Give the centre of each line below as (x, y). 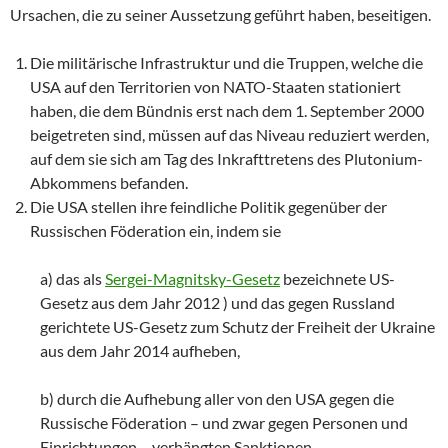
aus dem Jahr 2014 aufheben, (140, 350)
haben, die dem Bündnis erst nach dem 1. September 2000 (227, 110)
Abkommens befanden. (109, 182)
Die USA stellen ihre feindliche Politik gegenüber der (208, 206)
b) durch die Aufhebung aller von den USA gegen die (217, 398)
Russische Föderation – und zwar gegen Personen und (224, 422)
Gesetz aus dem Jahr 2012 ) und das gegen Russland (217, 302)
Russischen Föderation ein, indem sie (155, 230)
